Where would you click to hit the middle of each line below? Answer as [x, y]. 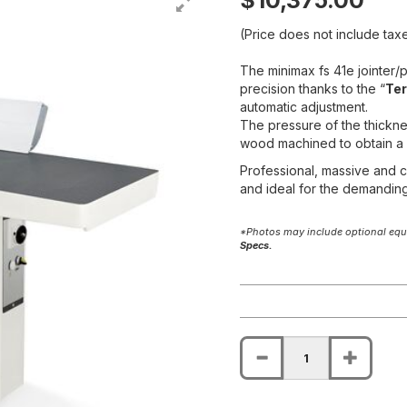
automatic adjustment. [304, 107]
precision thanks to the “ [313, 89]
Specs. [256, 246]
